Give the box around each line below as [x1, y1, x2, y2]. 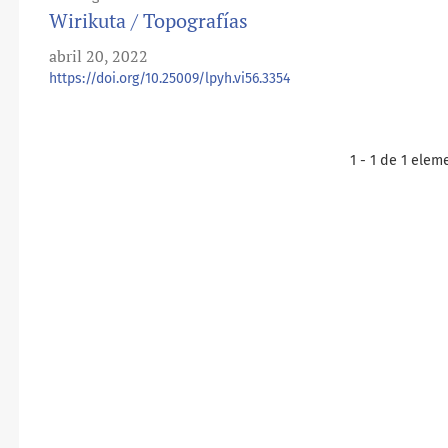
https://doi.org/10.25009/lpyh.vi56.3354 [49, 70, 290, 88]
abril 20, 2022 [49, 45, 148, 68]
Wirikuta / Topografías [49, 7, 248, 35]
